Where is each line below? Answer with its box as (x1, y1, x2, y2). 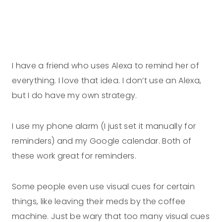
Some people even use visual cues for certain (12, 181, 195, 193)
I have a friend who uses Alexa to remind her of (12, 60, 200, 72)
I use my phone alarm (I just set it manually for (12, 120, 196, 132)
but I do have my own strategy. (12, 90, 137, 102)
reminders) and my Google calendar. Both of (12, 135, 192, 147)
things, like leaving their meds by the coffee (12, 196, 186, 208)
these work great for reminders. (12, 150, 136, 162)
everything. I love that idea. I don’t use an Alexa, (12, 75, 202, 87)
